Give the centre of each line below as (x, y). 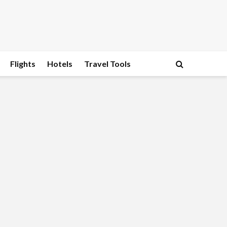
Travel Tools (107, 64)
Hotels (60, 64)
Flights (23, 64)
